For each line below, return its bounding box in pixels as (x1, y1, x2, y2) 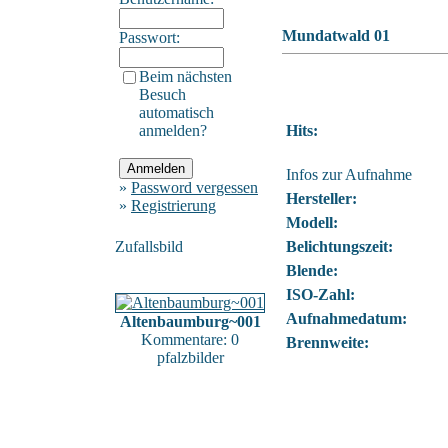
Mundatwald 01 (282, 26, 390, 44)
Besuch (139, 85, 186, 103)
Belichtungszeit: (286, 237, 393, 255)
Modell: (286, 213, 338, 231)
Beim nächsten (139, 67, 232, 85)
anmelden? (139, 121, 207, 139)
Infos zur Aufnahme (286, 165, 412, 183)
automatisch (139, 103, 214, 121)
